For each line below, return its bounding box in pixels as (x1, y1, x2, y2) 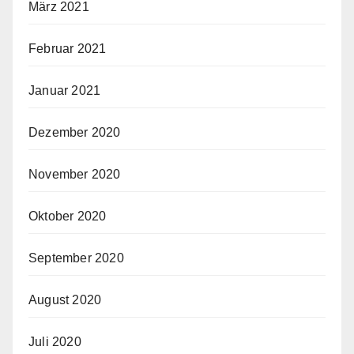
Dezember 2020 (28, 125, 121, 139)
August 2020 (28, 292, 102, 307)
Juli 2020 (28, 334, 81, 348)
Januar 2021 (28, 83, 101, 97)
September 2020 (28, 250, 124, 265)
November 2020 (28, 167, 121, 181)
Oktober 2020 (28, 209, 107, 223)
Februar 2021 (28, 41, 107, 55)
